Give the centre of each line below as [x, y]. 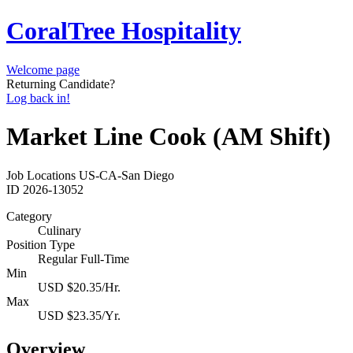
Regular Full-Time [84, 258]
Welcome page [43, 69]
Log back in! [38, 98]
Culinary [59, 230]
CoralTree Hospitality [124, 31]
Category [29, 216]
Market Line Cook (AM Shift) [169, 137]
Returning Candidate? [61, 84]
